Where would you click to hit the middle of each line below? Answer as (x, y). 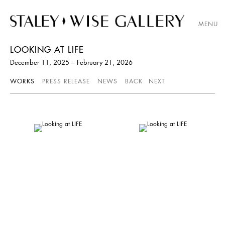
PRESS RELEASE (66, 81)
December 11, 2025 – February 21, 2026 (71, 62)
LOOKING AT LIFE (47, 49)
